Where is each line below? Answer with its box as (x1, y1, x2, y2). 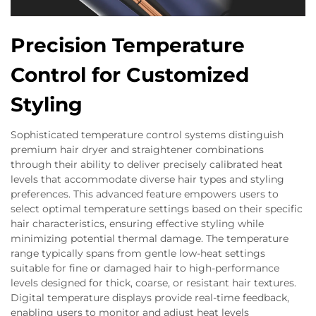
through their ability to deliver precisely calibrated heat (11, 158, 283, 171)
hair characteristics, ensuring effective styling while (11, 217, 264, 230)
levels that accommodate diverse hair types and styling (11, 173, 284, 186)
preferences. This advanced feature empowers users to (11, 188, 279, 200)
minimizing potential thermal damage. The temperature (11, 232, 288, 245)
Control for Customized (11, 63, 249, 87)
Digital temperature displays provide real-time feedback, (11, 291, 289, 304)
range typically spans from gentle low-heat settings (11, 247, 265, 260)
